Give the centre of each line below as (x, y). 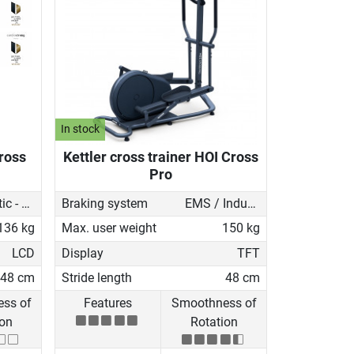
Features (108, 303)
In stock (81, 130)
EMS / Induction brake (251, 204)
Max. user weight (109, 228)
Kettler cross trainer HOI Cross (161, 156)
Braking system (105, 204)
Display (83, 253)
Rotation (214, 322)
